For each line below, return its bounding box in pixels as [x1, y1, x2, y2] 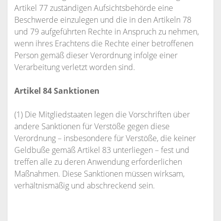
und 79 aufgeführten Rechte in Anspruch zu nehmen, [14, 26, 199, 37]
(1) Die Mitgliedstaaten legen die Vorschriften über [14, 109, 190, 120]
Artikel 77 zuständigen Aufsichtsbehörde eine [14, 2, 173, 13]
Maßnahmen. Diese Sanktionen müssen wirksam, [14, 168, 184, 179]
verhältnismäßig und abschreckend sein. [14, 180, 155, 191]
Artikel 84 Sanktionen [14, 85, 100, 96]
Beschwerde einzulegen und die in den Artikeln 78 [14, 14, 191, 25]
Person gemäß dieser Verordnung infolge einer [14, 50, 178, 61]
